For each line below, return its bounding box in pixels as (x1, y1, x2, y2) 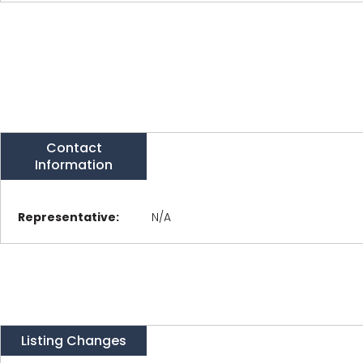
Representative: (18, 209, 119, 225)
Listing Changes (21, 331, 126, 350)
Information (35, 156, 113, 174)
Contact (45, 139, 102, 157)
